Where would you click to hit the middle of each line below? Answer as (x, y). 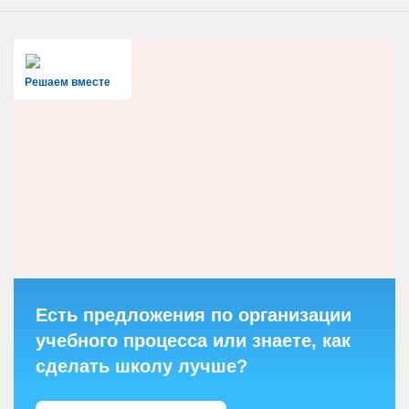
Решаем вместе (68, 82)
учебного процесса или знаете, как (193, 340)
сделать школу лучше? (142, 366)
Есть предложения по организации (194, 315)
